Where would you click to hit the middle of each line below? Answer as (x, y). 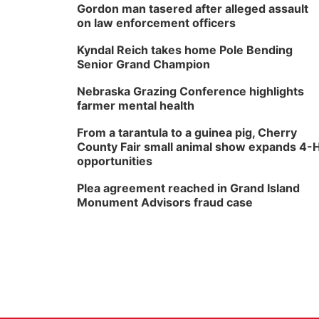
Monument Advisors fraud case (165, 202)
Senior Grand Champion (143, 64)
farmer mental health (136, 105)
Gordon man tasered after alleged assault (193, 9)
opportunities (115, 161)
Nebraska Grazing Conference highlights (190, 91)
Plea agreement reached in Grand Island (188, 188)
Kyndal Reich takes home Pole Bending (185, 50)
